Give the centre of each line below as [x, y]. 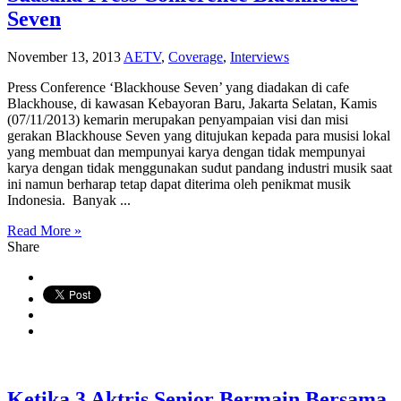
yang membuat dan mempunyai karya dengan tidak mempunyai [186, 152]
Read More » [44, 231]
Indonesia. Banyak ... [69, 200]
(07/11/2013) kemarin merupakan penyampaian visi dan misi [178, 120]
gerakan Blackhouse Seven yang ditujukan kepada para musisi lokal [199, 136]
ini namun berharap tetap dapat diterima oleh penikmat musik [179, 184]
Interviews [260, 57]
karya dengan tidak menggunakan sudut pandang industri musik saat [200, 168]
